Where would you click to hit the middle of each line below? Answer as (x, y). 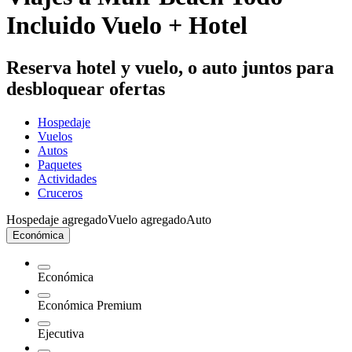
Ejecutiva (61, 333)
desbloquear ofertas (86, 88)
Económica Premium (90, 305)
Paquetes (60, 164)
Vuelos (55, 136)
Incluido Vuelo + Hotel (127, 26)
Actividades (67, 178)
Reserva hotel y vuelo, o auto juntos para (170, 67)
